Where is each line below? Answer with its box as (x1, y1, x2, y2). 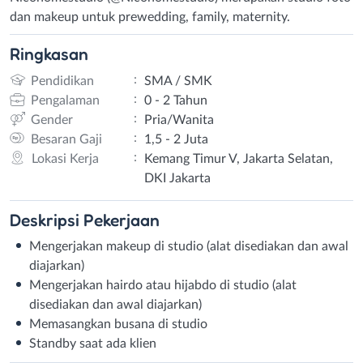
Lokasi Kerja (31, 152, 99, 165)
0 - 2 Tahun (143, 93, 207, 107)
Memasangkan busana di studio (29, 317, 207, 331)
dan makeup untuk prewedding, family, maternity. (10, 10, 290, 23)
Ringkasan (10, 43, 88, 64)
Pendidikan (30, 74, 94, 88)
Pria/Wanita (143, 113, 214, 126)
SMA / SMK (143, 74, 212, 88)
